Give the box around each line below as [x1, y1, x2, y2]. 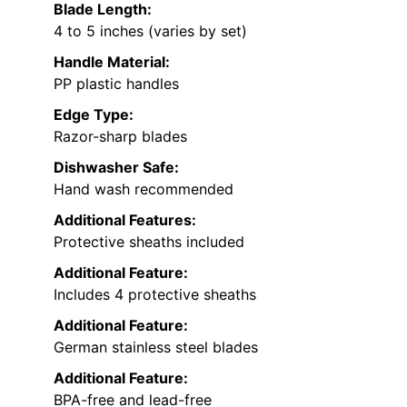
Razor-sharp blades [54, 127, 187, 146]
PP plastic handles [54, 74, 179, 94]
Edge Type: [54, 105, 134, 124]
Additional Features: [54, 211, 196, 230]
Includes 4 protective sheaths [54, 285, 256, 304]
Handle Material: [54, 53, 170, 72]
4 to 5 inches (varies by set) [54, 22, 247, 41]
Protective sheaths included [54, 233, 244, 252]
